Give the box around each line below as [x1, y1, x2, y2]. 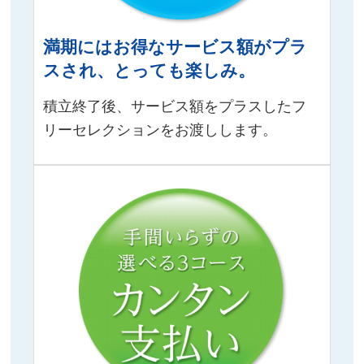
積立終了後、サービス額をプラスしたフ [43, 97, 307, 115]
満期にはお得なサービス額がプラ [43, 37, 308, 58]
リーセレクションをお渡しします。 [43, 121, 278, 139]
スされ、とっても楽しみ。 [43, 61, 256, 81]
